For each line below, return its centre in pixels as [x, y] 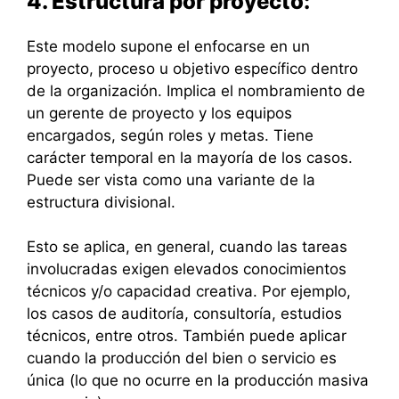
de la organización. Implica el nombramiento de [196, 90]
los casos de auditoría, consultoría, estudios [184, 314]
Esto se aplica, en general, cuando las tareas [187, 247]
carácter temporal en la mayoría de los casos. [190, 157]
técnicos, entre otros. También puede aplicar [187, 336]
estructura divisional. [101, 202]
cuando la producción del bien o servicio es [182, 358]
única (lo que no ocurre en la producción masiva [198, 381]
